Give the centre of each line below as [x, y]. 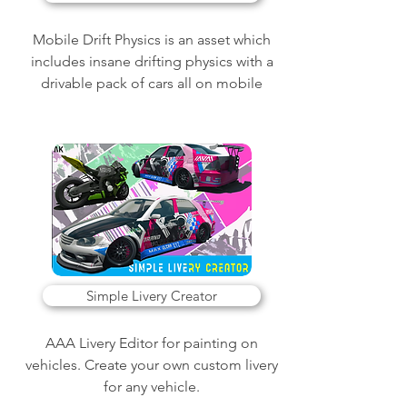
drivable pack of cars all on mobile [152, 83]
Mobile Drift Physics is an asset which [152, 40]
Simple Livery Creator [152, 296]
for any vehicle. [152, 387]
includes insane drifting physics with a [152, 61]
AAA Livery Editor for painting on [152, 343]
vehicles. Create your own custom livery [152, 365]
